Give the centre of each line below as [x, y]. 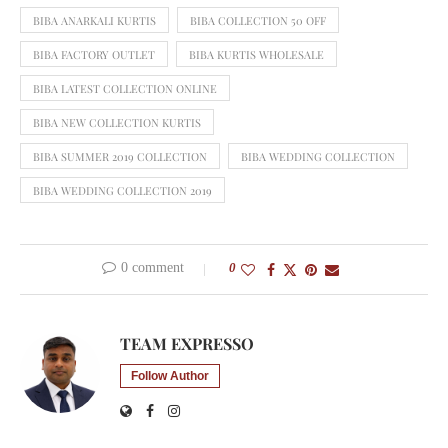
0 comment [152, 267]
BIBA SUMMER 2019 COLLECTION [120, 156]
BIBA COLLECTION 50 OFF [258, 20]
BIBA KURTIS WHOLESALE [256, 54]
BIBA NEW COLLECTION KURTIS [117, 122]
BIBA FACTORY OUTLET [94, 54]
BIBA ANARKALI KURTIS [94, 20]
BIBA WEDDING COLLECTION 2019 [122, 190]
